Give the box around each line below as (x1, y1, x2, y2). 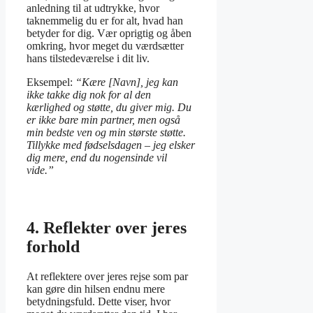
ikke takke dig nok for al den (27, 88, 151, 101)
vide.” (27, 163, 54, 176)
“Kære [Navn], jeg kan (75, 75, 178, 88)
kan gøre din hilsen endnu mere (27, 282, 165, 295)
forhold (27, 237, 80, 256)
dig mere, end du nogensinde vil (27, 151, 167, 163)
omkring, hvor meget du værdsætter (27, 39, 184, 52)
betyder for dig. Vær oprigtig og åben (27, 27, 191, 39)
